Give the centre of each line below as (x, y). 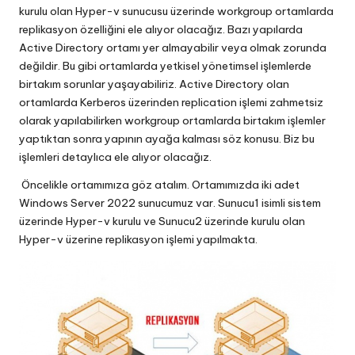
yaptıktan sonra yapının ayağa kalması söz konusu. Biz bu (167, 139)
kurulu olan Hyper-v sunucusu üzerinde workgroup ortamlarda (176, 11)
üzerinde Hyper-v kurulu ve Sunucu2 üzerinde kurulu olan (162, 221)
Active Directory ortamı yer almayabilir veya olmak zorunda (173, 48)
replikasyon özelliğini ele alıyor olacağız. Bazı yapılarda (161, 30)
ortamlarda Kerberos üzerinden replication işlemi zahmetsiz (171, 103)
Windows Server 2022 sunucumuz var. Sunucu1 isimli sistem (170, 203)
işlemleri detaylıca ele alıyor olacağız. (115, 157)
